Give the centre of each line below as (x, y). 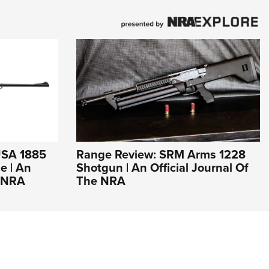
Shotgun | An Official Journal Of (162, 168)
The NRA (101, 181)
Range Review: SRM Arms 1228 (161, 154)
